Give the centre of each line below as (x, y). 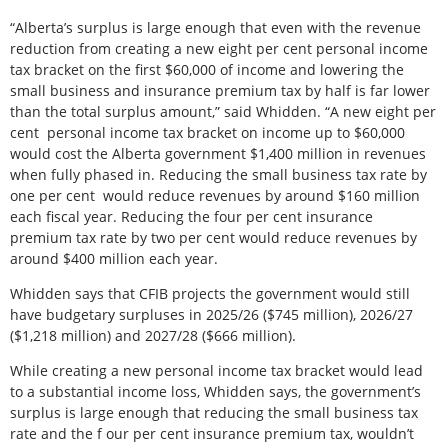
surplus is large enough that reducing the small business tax (214, 413)
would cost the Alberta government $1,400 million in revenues (218, 153)
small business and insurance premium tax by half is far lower (220, 90)
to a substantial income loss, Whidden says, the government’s (215, 392)
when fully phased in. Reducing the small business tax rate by (218, 174)
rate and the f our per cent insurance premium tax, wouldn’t (212, 434)
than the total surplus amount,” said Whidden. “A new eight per (223, 111)
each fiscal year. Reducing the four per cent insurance (191, 216)
